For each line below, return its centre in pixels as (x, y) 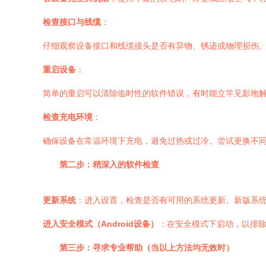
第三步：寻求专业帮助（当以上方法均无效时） (147, 248)
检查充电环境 (68, 117)
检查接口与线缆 (72, 22)
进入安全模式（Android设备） (101, 224)
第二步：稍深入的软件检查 (109, 164)
